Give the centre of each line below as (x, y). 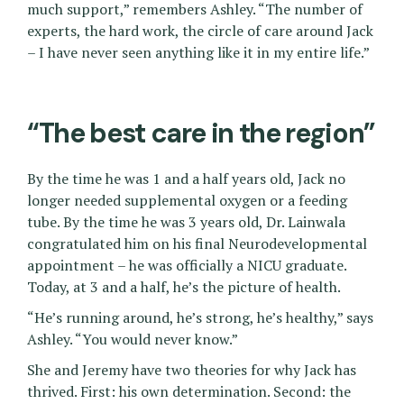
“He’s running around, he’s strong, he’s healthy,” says (200, 318)
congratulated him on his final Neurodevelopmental (197, 244)
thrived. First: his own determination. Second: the (189, 392)
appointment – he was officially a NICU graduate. (187, 266)
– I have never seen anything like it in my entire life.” (198, 53)
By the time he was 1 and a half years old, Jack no (186, 179)
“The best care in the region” (201, 133)
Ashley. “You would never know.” (133, 340)
